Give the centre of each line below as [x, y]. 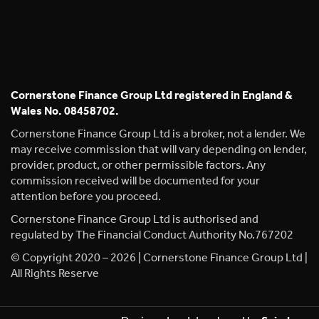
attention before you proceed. [86, 197]
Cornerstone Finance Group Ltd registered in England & [152, 96]
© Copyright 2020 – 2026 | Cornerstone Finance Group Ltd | [159, 258]
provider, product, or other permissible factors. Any [138, 166]
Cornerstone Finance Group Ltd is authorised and [135, 220]
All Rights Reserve [55, 274]
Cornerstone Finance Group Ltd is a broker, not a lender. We [158, 135]
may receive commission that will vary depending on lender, [159, 150]
